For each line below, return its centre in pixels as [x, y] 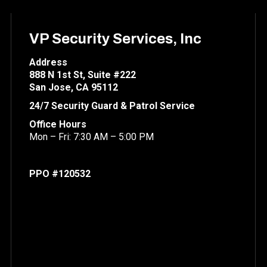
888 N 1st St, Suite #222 [83, 75]
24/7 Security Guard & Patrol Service [112, 106]
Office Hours [58, 124]
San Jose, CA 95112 [74, 87]
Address [48, 62]
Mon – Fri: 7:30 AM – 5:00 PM [91, 137]
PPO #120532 [60, 174]
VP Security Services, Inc [115, 39]
